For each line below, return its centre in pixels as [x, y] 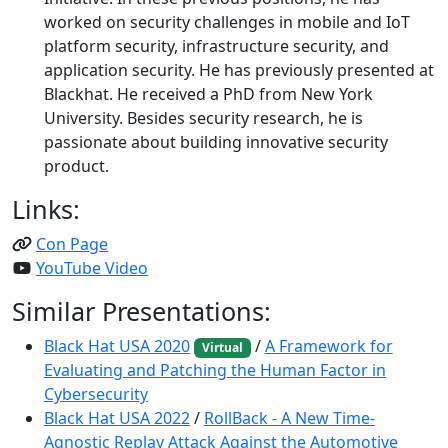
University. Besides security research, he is [203, 118]
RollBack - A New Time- [289, 418]
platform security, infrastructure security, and [216, 46]
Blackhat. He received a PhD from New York [208, 94]
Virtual [222, 347]
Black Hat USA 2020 [117, 346]
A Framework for [328, 346]
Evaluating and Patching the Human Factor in [215, 370]
